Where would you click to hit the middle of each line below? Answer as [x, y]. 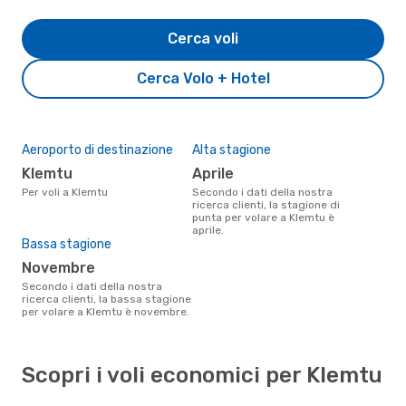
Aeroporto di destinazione [97, 150]
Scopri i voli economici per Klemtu [202, 375]
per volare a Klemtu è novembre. [106, 311]
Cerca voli [203, 38]
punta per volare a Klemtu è [263, 217]
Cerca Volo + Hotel [203, 78]
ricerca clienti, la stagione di [266, 204]
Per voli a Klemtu [68, 192]
